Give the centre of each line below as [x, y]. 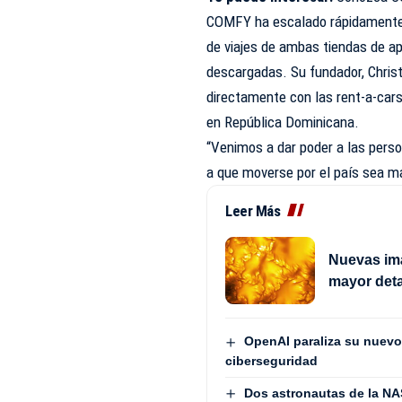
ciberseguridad [272, 360]
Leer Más [253, 211]
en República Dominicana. [283, 122]
